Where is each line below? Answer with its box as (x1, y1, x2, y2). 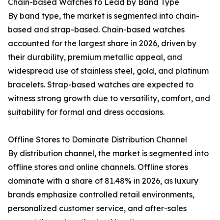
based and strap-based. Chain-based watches (8, 25, 185, 35)
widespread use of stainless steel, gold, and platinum (8, 66, 209, 76)
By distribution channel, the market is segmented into (8, 148, 209, 159)
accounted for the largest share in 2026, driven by (8, 38, 196, 49)
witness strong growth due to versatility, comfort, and (8, 93, 210, 104)
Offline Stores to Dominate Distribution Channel (8, 135, 187, 145)
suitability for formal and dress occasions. (8, 107, 165, 117)
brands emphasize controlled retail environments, (8, 190, 194, 200)
